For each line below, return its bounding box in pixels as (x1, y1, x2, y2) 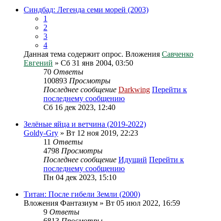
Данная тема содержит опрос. (24, 50, 123, 58)
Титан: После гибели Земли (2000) (24, 190, 140, 198)
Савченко (162, 50, 193, 58)
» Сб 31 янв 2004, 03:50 (53, 59, 133, 67)
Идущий (118, 155, 147, 164)
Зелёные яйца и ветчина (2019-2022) (24, 120, 146, 128)
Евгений (24, 59, 53, 67)
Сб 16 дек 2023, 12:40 (43, 103, 115, 111)
